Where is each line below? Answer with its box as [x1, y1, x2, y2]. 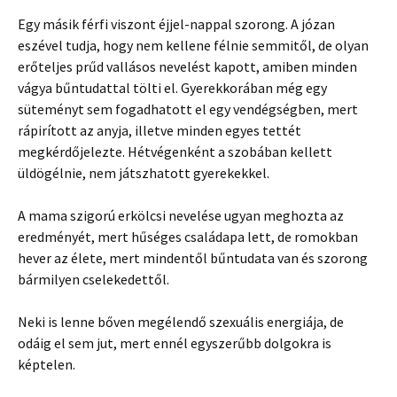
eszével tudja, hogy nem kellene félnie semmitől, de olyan [18, 35, 369, 54]
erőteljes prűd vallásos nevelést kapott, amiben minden [18, 57, 357, 75]
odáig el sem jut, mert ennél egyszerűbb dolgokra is [18, 333, 331, 352]
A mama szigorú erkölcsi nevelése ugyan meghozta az [18, 206, 344, 224]
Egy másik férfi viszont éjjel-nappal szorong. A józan [18, 14, 335, 33]
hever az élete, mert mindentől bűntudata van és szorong [18, 248, 368, 267]
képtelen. [18, 354, 75, 373]
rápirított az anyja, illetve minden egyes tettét [18, 121, 301, 139]
